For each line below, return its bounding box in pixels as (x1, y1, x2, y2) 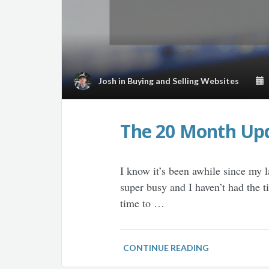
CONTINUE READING (123, 243, 210, 253)
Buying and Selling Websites (127, 75, 239, 86)
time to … (120, 196, 165, 211)
